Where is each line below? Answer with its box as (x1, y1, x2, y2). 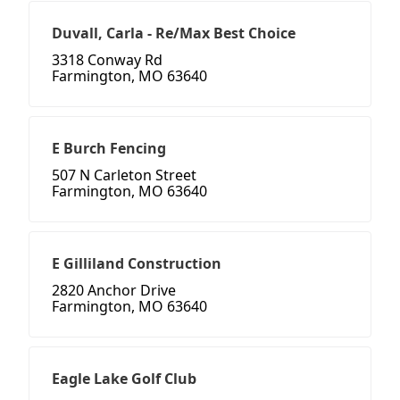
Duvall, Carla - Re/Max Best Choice (52, 23, 296, 44)
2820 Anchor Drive (52, 280, 176, 301)
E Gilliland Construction (52, 254, 221, 274)
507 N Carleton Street (52, 165, 196, 186)
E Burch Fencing (52, 138, 166, 159)
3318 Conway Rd (52, 50, 162, 71)
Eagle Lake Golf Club (52, 369, 196, 389)
